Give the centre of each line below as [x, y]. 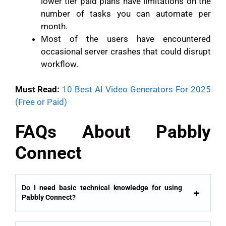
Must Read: [37, 90]
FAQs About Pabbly [113, 132]
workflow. [60, 64]
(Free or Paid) [41, 102]
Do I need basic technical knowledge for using [102, 187]
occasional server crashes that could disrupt [126, 51]
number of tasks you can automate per [126, 13]
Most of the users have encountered [126, 39]
